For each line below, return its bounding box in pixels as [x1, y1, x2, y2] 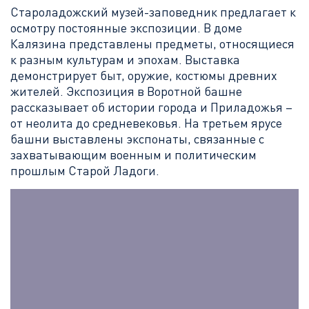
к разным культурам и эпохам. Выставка [10, 52, 240, 67]
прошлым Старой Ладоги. [10, 163, 159, 178]
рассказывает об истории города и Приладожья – [10, 99, 292, 114]
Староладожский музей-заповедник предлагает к [10, 4, 296, 19]
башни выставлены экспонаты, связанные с [10, 131, 264, 146]
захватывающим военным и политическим [10, 147, 257, 162]
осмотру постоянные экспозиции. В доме [10, 20, 242, 35]
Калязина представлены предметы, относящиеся [10, 36, 295, 51]
